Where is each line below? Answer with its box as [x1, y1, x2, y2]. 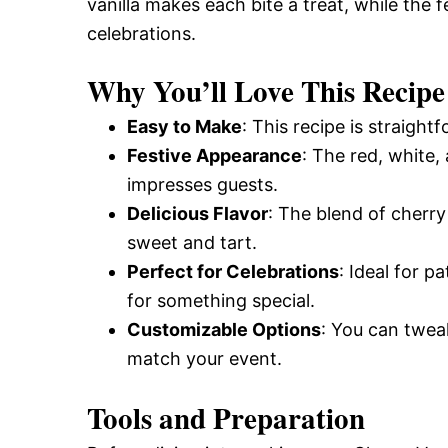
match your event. [127, 348, 282, 369]
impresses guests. [127, 174, 278, 195]
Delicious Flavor [127, 203, 268, 224]
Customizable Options [127, 319, 321, 340]
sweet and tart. [127, 232, 257, 253]
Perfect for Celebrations [127, 261, 339, 282]
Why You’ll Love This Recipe [87, 70, 445, 112]
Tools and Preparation [87, 397, 365, 439]
